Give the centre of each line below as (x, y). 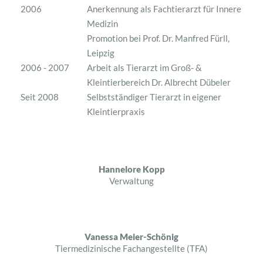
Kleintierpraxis (116, 111)
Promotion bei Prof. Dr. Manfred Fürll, (158, 38)
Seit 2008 (39, 97)
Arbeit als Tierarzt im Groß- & (144, 67)
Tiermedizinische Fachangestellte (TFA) (131, 248)
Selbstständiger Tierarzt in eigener (154, 97)
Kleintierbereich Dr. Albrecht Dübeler (159, 82)
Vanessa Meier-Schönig (131, 236)
